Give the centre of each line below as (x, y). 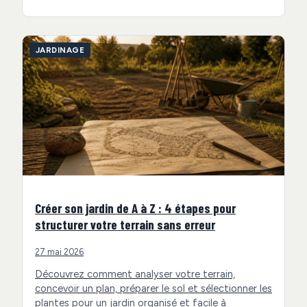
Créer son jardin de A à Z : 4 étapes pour (135, 208)
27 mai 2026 (59, 252)
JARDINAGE (60, 50)
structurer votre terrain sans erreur (125, 225)
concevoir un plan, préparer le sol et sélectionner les (153, 288)
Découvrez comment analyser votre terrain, (135, 274)
